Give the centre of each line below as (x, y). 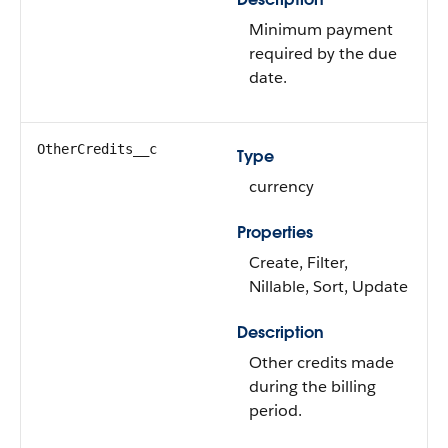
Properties (275, 232)
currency (281, 186)
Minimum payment (321, 29)
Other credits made (321, 362)
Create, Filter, (298, 262)
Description (280, 332)
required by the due (323, 53)
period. (275, 410)
